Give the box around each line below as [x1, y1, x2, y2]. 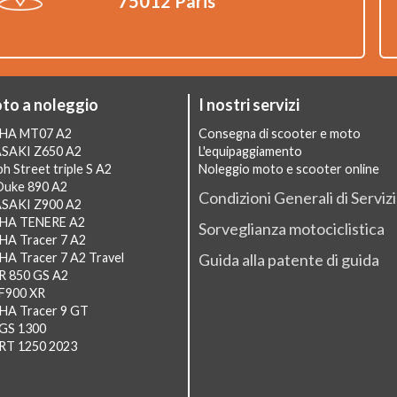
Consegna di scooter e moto [198, 126, 361, 141]
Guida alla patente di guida [198, 250, 379, 269]
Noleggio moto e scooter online [198, 161, 379, 176]
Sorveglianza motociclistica [198, 219, 385, 238]
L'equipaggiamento [198, 144, 302, 159]
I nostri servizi [198, 95, 300, 114]
